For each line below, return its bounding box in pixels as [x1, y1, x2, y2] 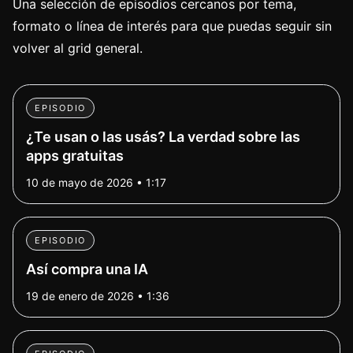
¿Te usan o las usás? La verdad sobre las [26, 128, 300, 145]
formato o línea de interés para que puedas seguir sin [13, 18, 332, 34]
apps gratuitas [26, 147, 124, 164]
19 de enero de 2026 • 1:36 [26, 289, 169, 303]
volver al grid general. [13, 40, 143, 56]
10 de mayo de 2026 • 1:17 [26, 176, 166, 189]
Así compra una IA [26, 261, 148, 277]
